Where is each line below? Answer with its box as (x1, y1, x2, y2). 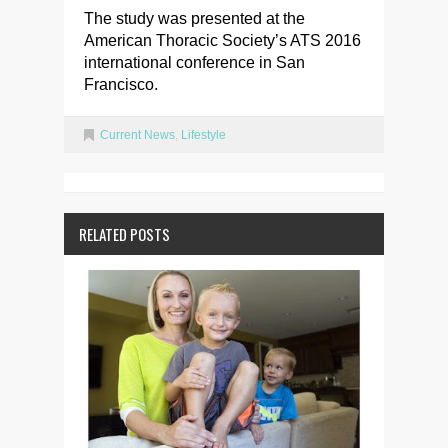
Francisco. (84, 76, 158, 94)
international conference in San (84, 54, 305, 72)
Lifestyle (181, 128, 226, 143)
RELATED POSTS (79, 223, 170, 246)
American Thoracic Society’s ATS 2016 (84, 32, 361, 50)
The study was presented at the (84, 10, 305, 28)
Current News (100, 128, 175, 143)
